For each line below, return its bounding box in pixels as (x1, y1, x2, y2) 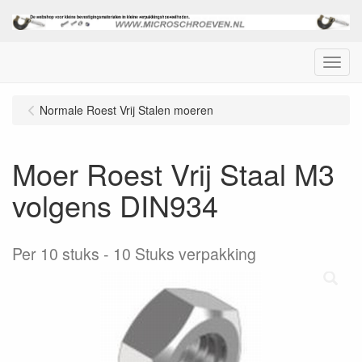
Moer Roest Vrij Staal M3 (12, 152, 335, 194)
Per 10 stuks (12, 242, 99, 265)
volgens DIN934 (12, 183, 218, 225)
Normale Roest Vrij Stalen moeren (40, 101, 213, 118)
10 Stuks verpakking (113, 242, 256, 265)
